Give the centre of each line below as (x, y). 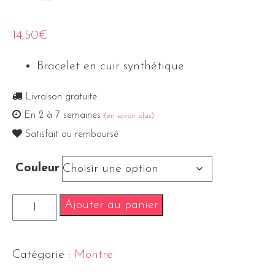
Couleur (37, 168)
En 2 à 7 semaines (62, 115)
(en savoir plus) (129, 115)
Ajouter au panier (111, 205)
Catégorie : (43, 254)
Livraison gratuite (60, 97)
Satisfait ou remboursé (70, 134)
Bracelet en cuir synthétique (110, 66)
